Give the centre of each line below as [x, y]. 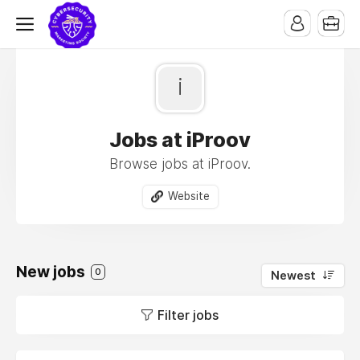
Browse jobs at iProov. [180, 164]
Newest [293, 275]
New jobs [52, 272]
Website [188, 196]
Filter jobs [188, 315]
